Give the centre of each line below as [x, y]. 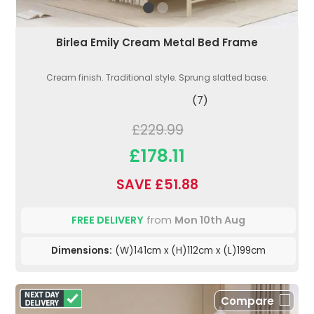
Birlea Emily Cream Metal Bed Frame [157, 42]
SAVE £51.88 [157, 184]
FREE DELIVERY [108, 220]
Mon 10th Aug [210, 220]
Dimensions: [82, 250]
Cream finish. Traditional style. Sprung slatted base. [157, 77]
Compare [247, 301]
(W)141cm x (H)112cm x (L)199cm [189, 250]
